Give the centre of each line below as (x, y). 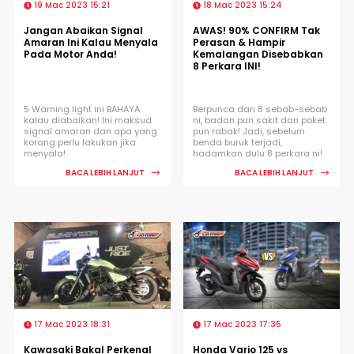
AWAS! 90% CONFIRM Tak (256, 30)
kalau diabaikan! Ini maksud (88, 120)
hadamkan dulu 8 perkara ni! (258, 153)
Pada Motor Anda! (70, 54)
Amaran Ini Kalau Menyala (91, 42)
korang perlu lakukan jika (80, 142)
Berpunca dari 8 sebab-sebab (260, 109)
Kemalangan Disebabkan (258, 54)
